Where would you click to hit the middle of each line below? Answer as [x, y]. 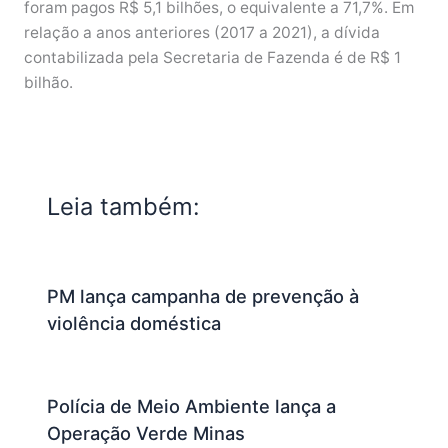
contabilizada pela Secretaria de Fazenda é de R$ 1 [212, 57]
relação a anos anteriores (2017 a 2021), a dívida [201, 32]
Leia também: [124, 206]
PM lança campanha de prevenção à [203, 296]
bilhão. [50, 82]
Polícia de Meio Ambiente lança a [192, 406]
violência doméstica [134, 323]
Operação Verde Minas [146, 433]
